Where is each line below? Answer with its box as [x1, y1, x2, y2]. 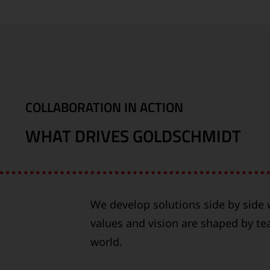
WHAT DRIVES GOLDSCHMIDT [25, 123, 241, 149]
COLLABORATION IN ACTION [25, 97, 183, 118]
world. [90, 234, 122, 250]
